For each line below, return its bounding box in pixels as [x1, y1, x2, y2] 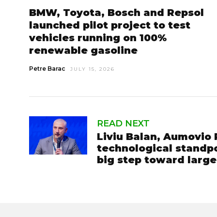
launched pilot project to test [29, 19, 190, 31]
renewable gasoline [29, 44, 138, 56]
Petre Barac [29, 64, 65, 72]
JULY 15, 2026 [70, 65, 115, 72]
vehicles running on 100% [29, 31, 167, 44]
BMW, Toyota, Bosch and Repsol [29, 6, 204, 18]
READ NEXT [97, 118, 150, 129]
